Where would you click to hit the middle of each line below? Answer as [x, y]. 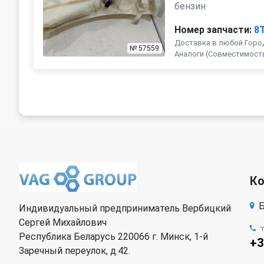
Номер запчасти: [213, 30]
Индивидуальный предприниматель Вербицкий [125, 208]
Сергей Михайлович [63, 222]
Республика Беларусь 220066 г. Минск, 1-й [113, 237]
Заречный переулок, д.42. [75, 251]
